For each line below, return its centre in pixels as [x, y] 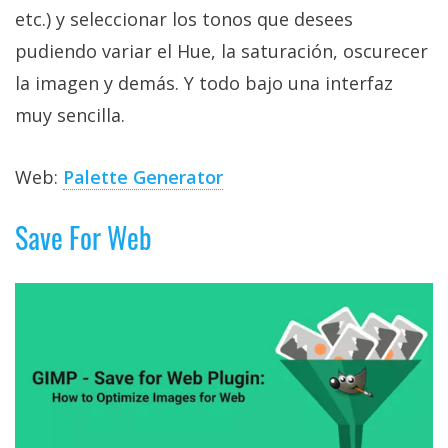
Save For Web [83, 237]
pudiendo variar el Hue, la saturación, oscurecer [221, 50]
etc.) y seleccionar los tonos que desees [184, 18]
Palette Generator [143, 176]
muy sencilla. [70, 114]
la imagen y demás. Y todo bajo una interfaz [204, 82]
